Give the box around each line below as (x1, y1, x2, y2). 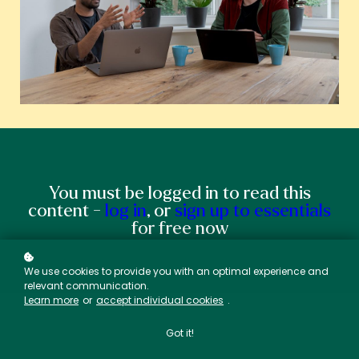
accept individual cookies (96, 293, 224, 307)
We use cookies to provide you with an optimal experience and (24, 264, 329, 278)
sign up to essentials (175, 201, 331, 221)
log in (105, 201, 147, 221)
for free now (131, 219, 228, 239)
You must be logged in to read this (48, 184, 311, 204)
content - (28, 201, 105, 221)
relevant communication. (24, 279, 149, 292)
